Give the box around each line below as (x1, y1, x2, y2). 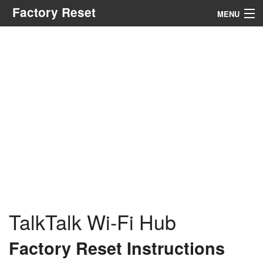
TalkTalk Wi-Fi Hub (9, 207, 176, 237)
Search (113, 68, 136, 79)
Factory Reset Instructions (9, 235, 225, 260)
